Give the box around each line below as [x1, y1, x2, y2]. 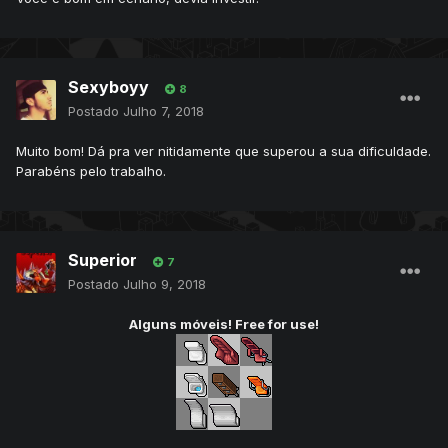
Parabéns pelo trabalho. [16, 163, 166, 180]
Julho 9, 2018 [123, 276, 206, 293]
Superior [68, 250, 137, 271]
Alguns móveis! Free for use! [129, 316, 319, 333]
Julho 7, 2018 [123, 103, 204, 120]
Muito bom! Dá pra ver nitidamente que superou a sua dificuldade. [16, 143, 431, 160]
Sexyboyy [68, 77, 149, 98]
